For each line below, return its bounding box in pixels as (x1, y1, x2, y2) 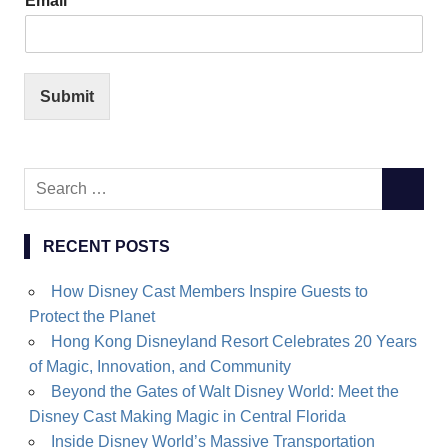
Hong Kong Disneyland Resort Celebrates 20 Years (50, 333, 417, 351)
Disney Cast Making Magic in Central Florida (28, 408, 346, 426)
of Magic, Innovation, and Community (28, 358, 291, 376)
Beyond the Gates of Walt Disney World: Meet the (50, 383, 399, 401)
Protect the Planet (28, 308, 155, 326)
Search (23, 170, 74, 188)
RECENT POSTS (42, 238, 170, 256)
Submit (40, 87, 94, 105)
